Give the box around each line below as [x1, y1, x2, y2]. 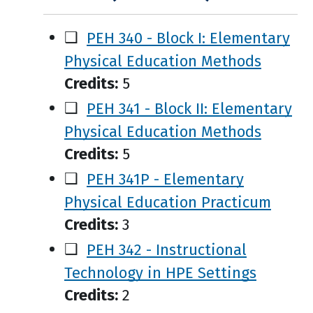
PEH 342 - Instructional [87, 240, 247, 259]
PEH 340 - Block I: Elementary [87, 28, 290, 47]
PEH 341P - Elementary [87, 169, 244, 188]
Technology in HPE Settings [64, 263, 256, 282]
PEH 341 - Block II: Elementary [87, 99, 292, 117]
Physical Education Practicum [64, 192, 271, 211]
